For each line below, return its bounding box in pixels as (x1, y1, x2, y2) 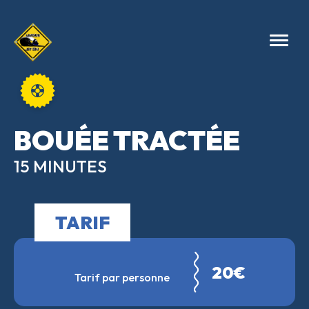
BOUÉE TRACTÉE (14, 123, 240, 157)
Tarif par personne (74, 270, 170, 284)
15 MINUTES (14, 156, 107, 177)
